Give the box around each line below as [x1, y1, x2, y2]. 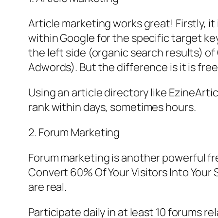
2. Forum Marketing [28, 125, 120, 140]
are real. [28, 180, 67, 195]
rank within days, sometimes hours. [28, 100, 196, 115]
